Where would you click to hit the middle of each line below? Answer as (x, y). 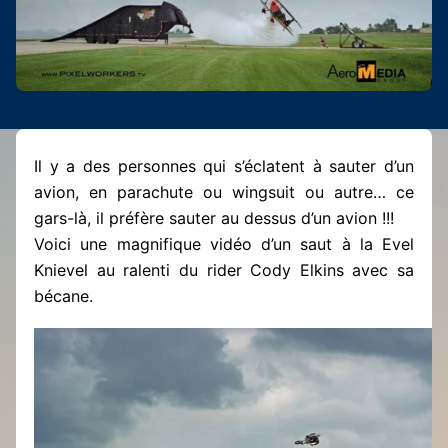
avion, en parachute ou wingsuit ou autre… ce (224, 191)
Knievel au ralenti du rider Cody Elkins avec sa (224, 269)
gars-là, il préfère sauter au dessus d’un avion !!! (214, 217)
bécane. (63, 295)
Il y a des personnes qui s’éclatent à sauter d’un (224, 165)
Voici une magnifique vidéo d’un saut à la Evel (224, 243)
